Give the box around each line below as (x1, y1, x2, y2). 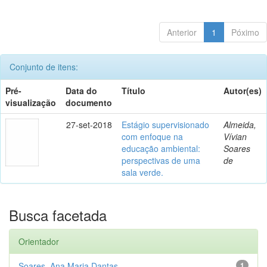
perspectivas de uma (122, 154, 200, 166)
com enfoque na (122, 130, 183, 142)
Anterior (167, 26, 197, 38)
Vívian (223, 130, 247, 142)
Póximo (231, 26, 259, 38)
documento (66, 96, 112, 108)
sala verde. (122, 166, 163, 178)
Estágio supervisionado (122, 118, 209, 131)
